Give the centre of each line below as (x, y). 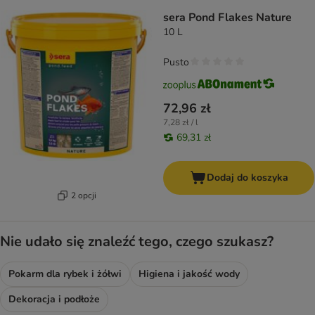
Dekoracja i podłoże (54, 300)
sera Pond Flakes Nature (227, 18)
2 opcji (83, 195)
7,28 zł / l (181, 123)
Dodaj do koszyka (247, 178)
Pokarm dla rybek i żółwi (65, 274)
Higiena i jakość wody (189, 274)
